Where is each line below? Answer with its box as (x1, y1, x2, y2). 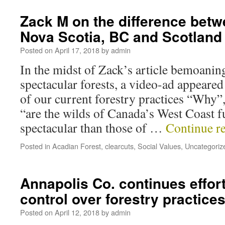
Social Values (138, 141, 181, 151)
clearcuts (105, 141, 134, 151)
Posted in (20, 141, 50, 151)
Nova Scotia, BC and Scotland (20, 26, 222, 47)
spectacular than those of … (20, 119, 166, 136)
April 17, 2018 (55, 45, 99, 55)
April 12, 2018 (55, 207, 99, 217)
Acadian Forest (52, 141, 101, 151)
